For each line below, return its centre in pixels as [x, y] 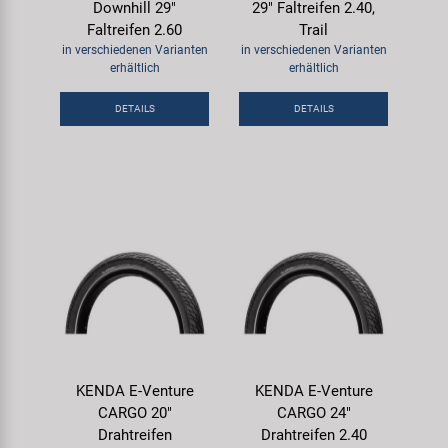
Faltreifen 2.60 [134, 30]
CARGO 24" [313, 413]
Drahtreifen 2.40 [313, 435]
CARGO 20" [134, 413]
